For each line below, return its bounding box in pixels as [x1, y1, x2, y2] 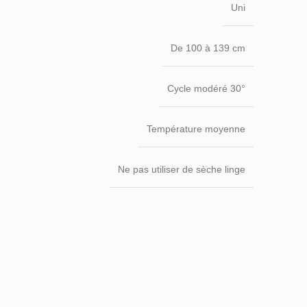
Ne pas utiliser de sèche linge [118, 163, 245, 175]
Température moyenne [147, 123, 245, 134]
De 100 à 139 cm [171, 42, 245, 54]
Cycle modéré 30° [167, 82, 245, 94]
